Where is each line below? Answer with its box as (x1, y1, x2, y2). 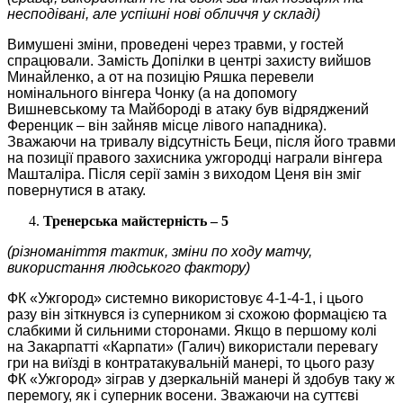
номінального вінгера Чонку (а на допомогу (7, 85, 297, 101)
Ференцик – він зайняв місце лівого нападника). (7, 117, 327, 133)
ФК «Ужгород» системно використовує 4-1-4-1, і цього (7, 290, 363, 306)
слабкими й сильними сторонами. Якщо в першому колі (7, 322, 377, 338)
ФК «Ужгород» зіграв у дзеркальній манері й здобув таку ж (7, 371, 395, 387)
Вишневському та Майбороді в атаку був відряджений (7, 101, 369, 117)
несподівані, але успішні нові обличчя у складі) (7, 5, 320, 22)
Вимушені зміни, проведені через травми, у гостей (7, 36, 344, 52)
